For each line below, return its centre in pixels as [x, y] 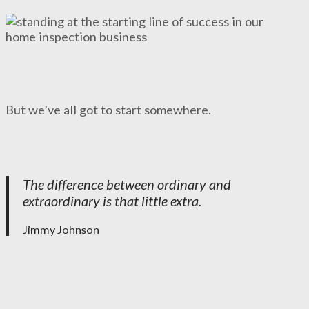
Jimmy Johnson [61, 229]
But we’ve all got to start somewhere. [108, 109]
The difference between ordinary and [127, 184]
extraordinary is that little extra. [112, 200]
